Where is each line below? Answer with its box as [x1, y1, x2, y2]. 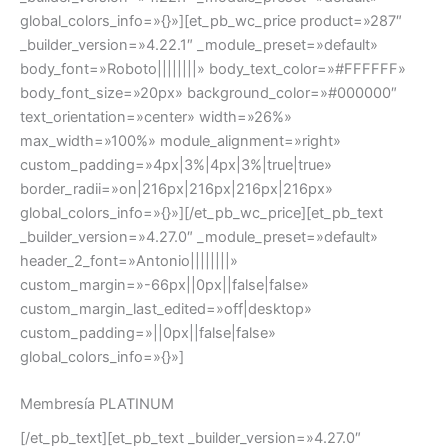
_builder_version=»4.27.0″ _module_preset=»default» [20, 227, 378, 246]
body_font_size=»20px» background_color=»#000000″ [20, 83, 397, 102]
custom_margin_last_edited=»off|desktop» [20, 299, 312, 318]
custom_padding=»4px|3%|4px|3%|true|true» [20, 155, 332, 174]
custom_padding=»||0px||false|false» [20, 323, 276, 342]
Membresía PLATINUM [20, 395, 174, 414]
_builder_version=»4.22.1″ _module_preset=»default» [20, 35, 378, 54]
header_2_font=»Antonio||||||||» [20, 251, 238, 270]
